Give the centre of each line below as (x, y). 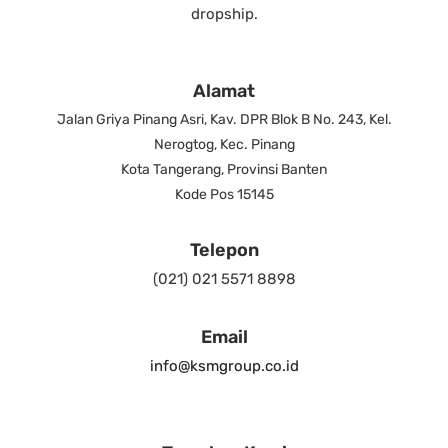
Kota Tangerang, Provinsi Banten (224, 169)
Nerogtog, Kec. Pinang (224, 144)
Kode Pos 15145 (224, 194)
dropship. (224, 13)
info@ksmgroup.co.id (224, 365)
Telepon (224, 250)
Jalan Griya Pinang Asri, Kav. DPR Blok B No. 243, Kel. (224, 119)
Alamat (224, 90)
